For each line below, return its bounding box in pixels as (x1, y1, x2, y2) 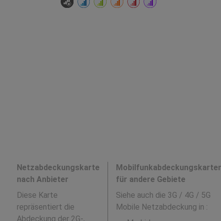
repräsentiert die (16, 202, 74, 212)
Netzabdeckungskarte (16, 162, 100, 172)
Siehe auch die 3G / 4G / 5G (115, 190, 211, 200)
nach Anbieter (16, 174, 69, 184)
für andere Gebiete (115, 174, 185, 184)
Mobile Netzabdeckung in (115, 202, 206, 212)
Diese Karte (16, 190, 58, 200)
